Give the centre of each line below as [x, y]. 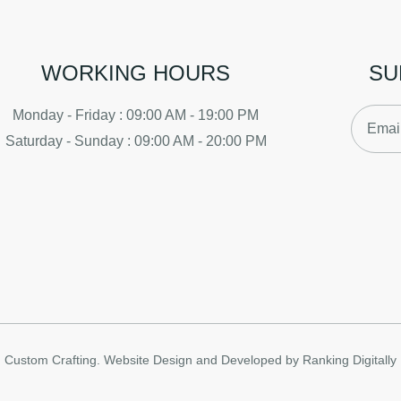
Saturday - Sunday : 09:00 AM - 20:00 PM [136, 141]
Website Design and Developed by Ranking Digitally [250, 359]
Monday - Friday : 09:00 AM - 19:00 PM [136, 115]
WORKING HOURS [136, 73]
